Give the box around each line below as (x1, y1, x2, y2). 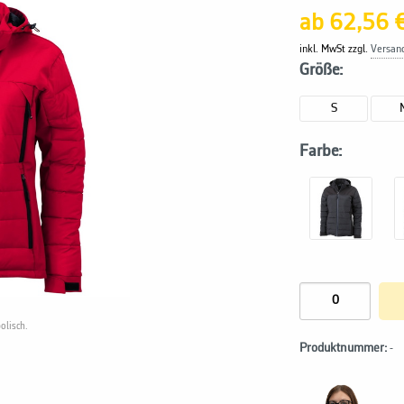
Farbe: (299, 142, 343, 160)
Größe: (299, 61, 344, 78)
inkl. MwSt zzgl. (299, 43, 372, 55)
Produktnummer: (299, 341, 388, 355)
